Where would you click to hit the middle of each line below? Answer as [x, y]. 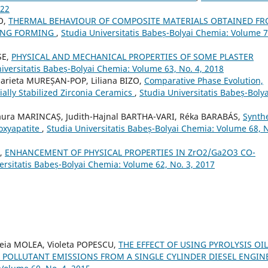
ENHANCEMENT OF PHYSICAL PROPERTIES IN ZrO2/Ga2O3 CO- [130, 152]
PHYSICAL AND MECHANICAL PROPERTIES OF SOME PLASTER [133, 56]
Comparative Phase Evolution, [204, 80]
